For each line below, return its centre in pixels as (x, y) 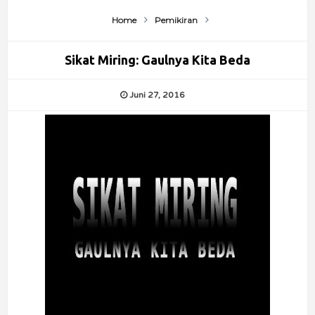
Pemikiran (175, 20)
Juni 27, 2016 (157, 95)
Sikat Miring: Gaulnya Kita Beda (157, 60)
